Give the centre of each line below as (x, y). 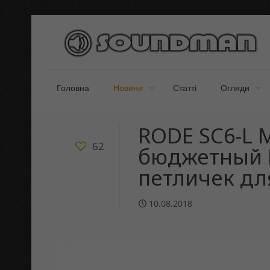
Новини (128, 88)
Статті (185, 88)
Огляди (235, 88)
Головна (73, 88)
